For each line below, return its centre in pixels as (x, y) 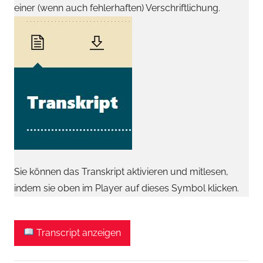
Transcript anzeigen (78, 232)
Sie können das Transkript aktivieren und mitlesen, (121, 171)
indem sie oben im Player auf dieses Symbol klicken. (127, 188)
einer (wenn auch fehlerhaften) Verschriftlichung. (117, 8)
